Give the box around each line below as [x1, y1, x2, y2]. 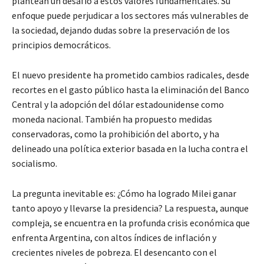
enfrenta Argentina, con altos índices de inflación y [12, 232, 216, 243]
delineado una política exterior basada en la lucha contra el [12, 143, 248, 154]
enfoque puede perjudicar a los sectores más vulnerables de [12, 9, 249, 21]
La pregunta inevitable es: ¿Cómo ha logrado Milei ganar [12, 187, 236, 199]
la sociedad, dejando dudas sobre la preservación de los [12, 24, 230, 36]
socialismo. [12, 157, 57, 169]
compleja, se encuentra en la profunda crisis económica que [12, 217, 250, 229]
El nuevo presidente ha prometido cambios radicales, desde [12, 69, 249, 81]
